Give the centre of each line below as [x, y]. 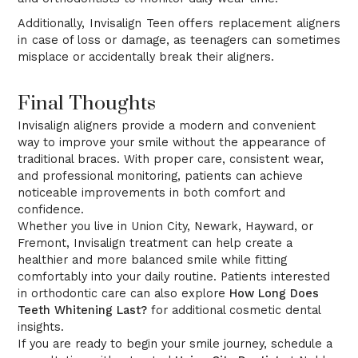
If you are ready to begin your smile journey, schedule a [175, 344]
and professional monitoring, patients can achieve [161, 177]
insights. [41, 328]
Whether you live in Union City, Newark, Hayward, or [166, 227]
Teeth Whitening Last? [83, 311]
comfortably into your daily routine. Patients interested [174, 277]
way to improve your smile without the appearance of [172, 143]
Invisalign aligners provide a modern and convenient [167, 126]
